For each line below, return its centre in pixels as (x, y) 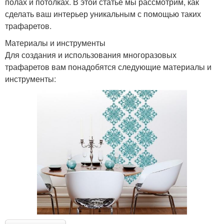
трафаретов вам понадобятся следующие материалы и (108, 66)
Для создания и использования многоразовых (91, 54)
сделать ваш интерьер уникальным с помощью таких (103, 13)
